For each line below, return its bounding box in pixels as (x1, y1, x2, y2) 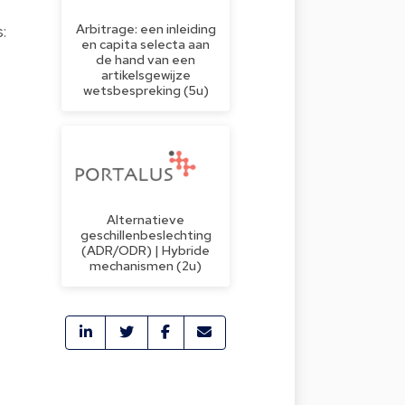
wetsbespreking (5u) (82, 80, 209, 99)
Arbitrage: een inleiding (75, 19, 216, 37)
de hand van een (96, 50, 195, 68)
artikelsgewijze (100, 65, 191, 83)
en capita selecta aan (81, 34, 210, 52)
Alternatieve (107, 210, 184, 228)
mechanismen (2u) (89, 256, 202, 274)
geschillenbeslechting (80, 225, 212, 243)
